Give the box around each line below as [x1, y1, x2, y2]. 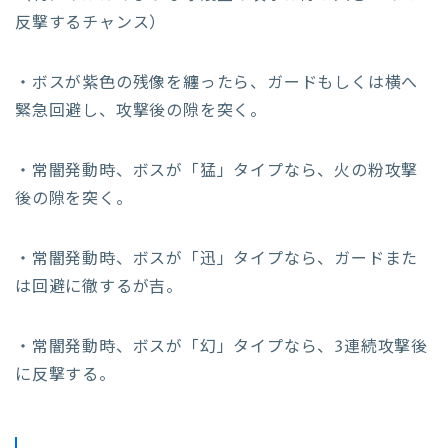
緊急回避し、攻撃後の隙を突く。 [15, 99, 267, 122]
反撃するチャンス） [15, 11, 167, 34]
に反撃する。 [15, 363, 116, 386]
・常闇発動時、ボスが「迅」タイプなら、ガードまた [15, 247, 419, 270]
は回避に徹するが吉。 [15, 275, 183, 298]
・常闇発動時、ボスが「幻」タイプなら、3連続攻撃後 [15, 335, 428, 358]
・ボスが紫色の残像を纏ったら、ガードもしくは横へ [15, 71, 419, 94]
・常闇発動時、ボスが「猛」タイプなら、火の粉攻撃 [15, 159, 419, 182]
